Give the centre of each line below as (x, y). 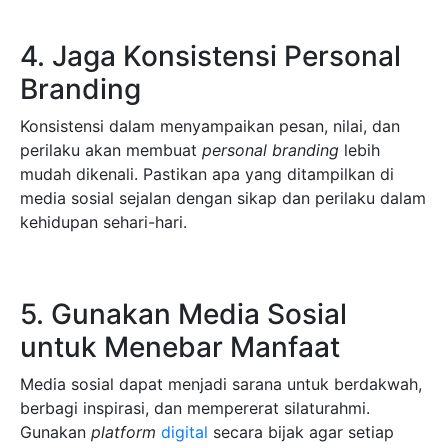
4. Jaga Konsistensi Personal (210, 56)
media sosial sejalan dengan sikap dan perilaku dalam (223, 198)
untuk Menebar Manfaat (180, 347)
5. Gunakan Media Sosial (183, 314)
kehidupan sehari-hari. (103, 222)
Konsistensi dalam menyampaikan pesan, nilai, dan (210, 126)
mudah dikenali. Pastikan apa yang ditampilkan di (207, 174)
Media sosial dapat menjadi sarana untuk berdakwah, (221, 384)
